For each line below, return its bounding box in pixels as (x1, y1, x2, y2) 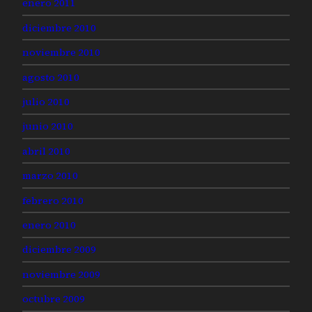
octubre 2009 (22, 292, 85, 306)
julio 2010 (22, 94, 70, 109)
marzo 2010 (22, 169, 78, 183)
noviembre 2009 (22, 267, 100, 281)
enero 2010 (22, 217, 76, 232)
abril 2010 (22, 143, 70, 158)
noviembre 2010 (22, 45, 100, 60)
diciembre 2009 (22, 242, 96, 257)
